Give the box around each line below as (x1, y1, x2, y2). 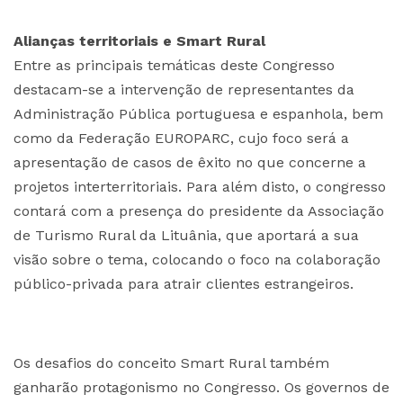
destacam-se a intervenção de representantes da (13, 81, 354, 98)
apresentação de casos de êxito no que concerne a (13, 154, 366, 171)
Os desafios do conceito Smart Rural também (13, 354, 329, 372)
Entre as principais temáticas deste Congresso (13, 57, 335, 74)
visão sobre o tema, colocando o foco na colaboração (13, 251, 381, 268)
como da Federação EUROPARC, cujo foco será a (13, 130, 349, 147)
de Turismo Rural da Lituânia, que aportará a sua (13, 227, 359, 244)
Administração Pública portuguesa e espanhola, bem (13, 105, 383, 122)
